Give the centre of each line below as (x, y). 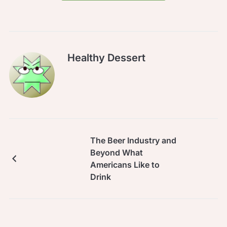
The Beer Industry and (133, 140)
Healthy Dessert (106, 58)
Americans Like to (125, 164)
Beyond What (116, 152)
